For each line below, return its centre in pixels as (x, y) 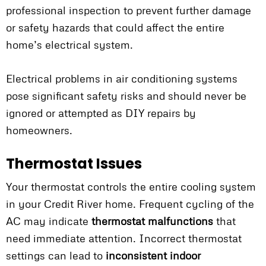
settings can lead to (56, 256)
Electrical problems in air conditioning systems (122, 79)
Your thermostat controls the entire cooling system (131, 187)
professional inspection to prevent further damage (129, 10)
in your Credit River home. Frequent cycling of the (130, 204)
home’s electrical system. (69, 45)
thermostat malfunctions (152, 221)
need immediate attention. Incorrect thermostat (124, 238)
